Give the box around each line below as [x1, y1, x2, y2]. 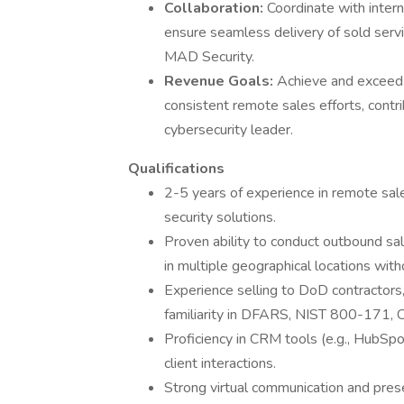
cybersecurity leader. [164, 120, 293, 140]
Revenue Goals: [164, 71, 277, 91]
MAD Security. [164, 47, 254, 67]
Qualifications [128, 159, 225, 179]
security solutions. [164, 207, 276, 227]
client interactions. [164, 353, 276, 373]
